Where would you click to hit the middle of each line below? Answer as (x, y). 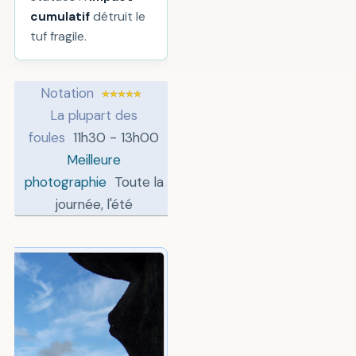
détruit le (118, 17)
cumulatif (60, 17)
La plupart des (94, 115)
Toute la (139, 182)
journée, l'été (94, 204)
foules (47, 137)
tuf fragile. (59, 37)
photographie (65, 182)
